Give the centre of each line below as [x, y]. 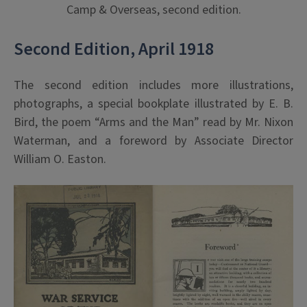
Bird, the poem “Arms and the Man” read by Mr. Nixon [153, 122]
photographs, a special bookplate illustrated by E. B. [153, 103]
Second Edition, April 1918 [114, 49]
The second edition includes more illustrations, [153, 85]
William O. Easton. [60, 159]
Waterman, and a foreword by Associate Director [153, 140]
